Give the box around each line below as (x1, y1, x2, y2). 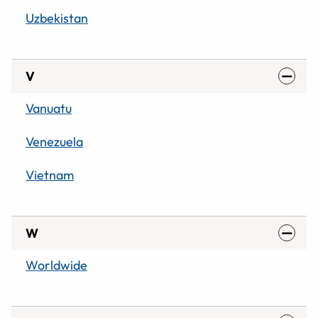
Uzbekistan (26, 9, 88, 26)
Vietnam (26, 166, 74, 183)
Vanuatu (26, 99, 72, 116)
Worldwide (26, 256, 87, 273)
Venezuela (26, 133, 83, 150)
